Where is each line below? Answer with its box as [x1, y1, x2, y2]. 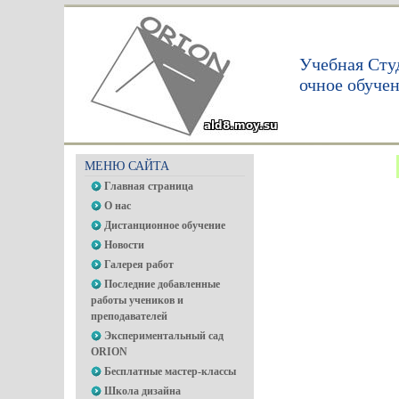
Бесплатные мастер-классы [104, 365, 236, 378]
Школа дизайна [104, 385, 181, 397]
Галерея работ [104, 258, 174, 271]
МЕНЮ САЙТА [85, 159, 169, 173]
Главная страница [104, 180, 193, 192]
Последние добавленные [104, 278, 220, 290]
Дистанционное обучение [104, 219, 225, 232]
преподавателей [91, 310, 167, 322]
